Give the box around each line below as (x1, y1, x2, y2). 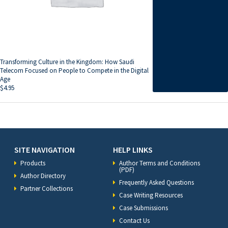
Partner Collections (20, 184, 73, 193)
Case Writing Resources (119, 191, 183, 200)
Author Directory (20, 172, 66, 181)
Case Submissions (119, 204, 168, 213)
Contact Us (119, 216, 150, 225)
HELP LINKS (113, 145, 153, 155)
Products (20, 159, 45, 168)
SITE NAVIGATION (14, 145, 75, 155)
